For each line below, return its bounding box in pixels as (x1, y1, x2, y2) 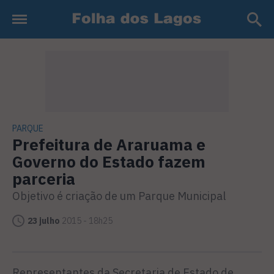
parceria (12, 168, 75, 189)
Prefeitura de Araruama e (12, 134, 206, 155)
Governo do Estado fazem (12, 151, 206, 172)
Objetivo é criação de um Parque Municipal (12, 189, 226, 203)
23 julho (28, 215, 60, 226)
